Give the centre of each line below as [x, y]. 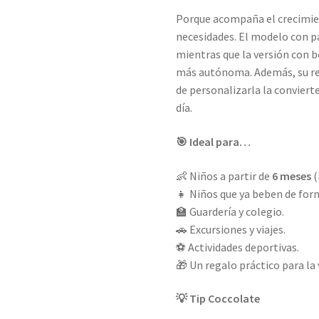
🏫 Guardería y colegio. [230, 211]
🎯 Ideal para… [214, 142]
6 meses [292, 176]
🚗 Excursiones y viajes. [231, 229]
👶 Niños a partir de [224, 176]
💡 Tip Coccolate [218, 299]
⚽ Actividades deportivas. [238, 247]
